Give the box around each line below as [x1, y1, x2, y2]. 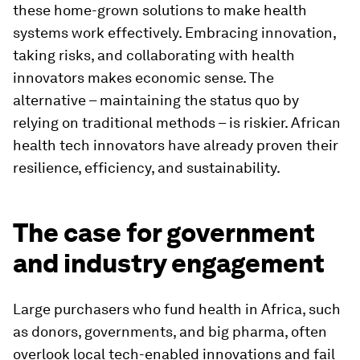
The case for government [13, 217, 315, 248]
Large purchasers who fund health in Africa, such [13, 301, 341, 317]
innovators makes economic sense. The [13, 69, 274, 86]
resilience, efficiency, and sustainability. [13, 159, 280, 176]
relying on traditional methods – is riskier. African [13, 114, 341, 131]
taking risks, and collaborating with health [13, 47, 295, 63]
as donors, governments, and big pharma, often [13, 323, 327, 340]
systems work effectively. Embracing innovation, [13, 24, 336, 41]
